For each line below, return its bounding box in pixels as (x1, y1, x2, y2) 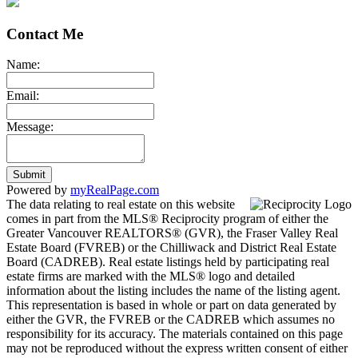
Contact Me (6, 25, 83, 42)
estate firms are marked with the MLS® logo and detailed (6, 269, 295, 284)
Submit (13, 169, 46, 181)
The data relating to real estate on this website (6, 197, 235, 212)
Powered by (6, 183, 70, 197)
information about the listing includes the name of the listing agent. (6, 284, 340, 298)
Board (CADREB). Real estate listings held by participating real (6, 255, 329, 269)
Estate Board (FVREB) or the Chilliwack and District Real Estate (6, 241, 336, 255)
